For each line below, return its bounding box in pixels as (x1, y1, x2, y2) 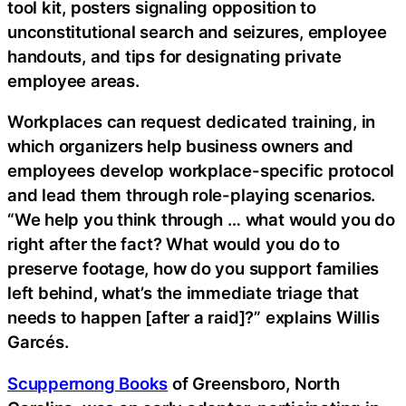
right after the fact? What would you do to (7, 234, 340, 255)
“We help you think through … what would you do (7, 209, 395, 230)
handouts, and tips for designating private (7, 45, 342, 66)
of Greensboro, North (168, 372, 340, 393)
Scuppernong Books (7, 372, 169, 393)
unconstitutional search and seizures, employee (7, 21, 387, 42)
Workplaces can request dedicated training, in (7, 111, 376, 132)
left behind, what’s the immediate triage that (7, 283, 360, 304)
